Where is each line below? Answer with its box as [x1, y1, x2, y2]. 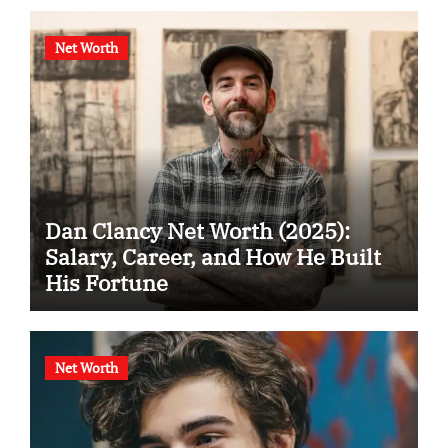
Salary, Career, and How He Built [44, 242, 381, 272]
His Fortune [44, 268, 168, 298]
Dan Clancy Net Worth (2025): [44, 216, 350, 246]
